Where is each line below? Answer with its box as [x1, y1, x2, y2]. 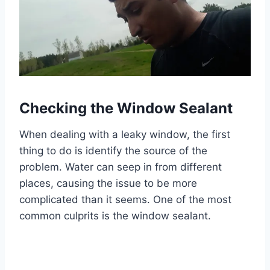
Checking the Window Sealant [19, 99, 233, 117]
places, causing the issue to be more [19, 177, 197, 189]
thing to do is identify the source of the [19, 144, 207, 157]
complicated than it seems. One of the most [19, 193, 231, 206]
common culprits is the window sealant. [19, 209, 211, 222]
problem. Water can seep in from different [19, 160, 222, 173]
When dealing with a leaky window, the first [19, 128, 230, 140]
